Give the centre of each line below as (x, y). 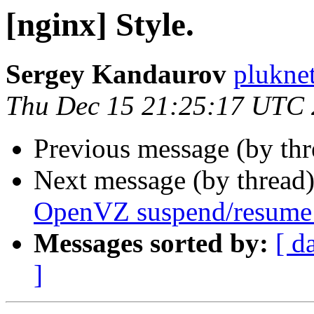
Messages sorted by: (151, 243)
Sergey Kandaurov (116, 74)
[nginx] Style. (100, 25)
